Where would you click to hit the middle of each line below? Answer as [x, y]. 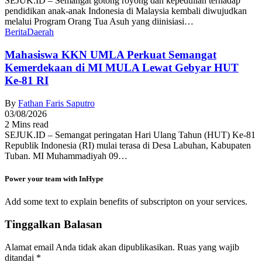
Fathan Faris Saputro [56, 103]
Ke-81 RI [27, 81]
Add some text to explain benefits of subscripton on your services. [126, 202]
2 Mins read [27, 124]
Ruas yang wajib [208, 247]
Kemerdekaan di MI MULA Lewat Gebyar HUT [122, 68]
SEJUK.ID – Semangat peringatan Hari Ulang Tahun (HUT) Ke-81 [130, 135]
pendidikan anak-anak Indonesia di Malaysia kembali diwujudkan [126, 11]
